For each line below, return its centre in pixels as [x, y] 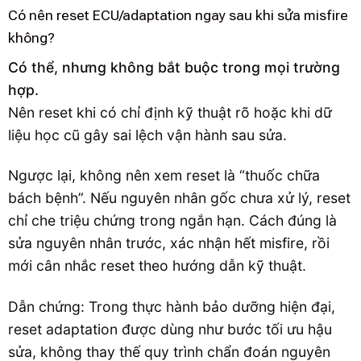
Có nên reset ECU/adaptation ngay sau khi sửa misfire [178, 15]
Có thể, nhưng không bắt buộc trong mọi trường [174, 67]
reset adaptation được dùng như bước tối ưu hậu [170, 330]
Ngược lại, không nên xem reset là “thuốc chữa [164, 176]
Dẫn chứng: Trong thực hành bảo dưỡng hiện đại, [172, 307]
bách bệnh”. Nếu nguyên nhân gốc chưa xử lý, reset [179, 198]
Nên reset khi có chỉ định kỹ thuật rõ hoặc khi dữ [170, 112]
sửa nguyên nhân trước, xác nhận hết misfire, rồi [169, 243]
